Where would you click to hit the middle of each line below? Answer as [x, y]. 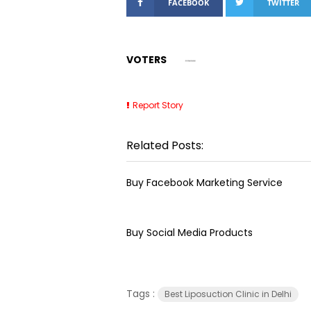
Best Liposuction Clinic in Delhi [228, 294]
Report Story [158, 105]
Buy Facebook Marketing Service [204, 182]
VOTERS [146, 60]
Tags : [142, 293]
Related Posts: [165, 145]
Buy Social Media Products [190, 232]
